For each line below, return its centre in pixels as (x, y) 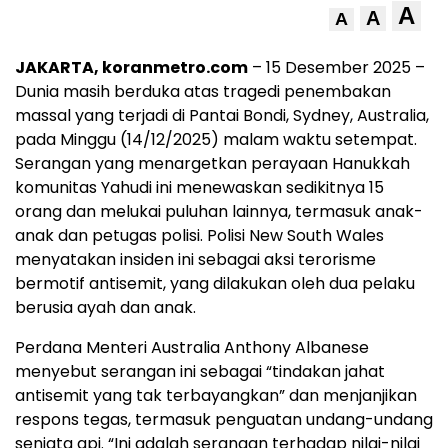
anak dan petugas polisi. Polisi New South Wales (199, 236)
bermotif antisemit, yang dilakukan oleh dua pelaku (215, 284)
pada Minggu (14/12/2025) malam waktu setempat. (216, 140)
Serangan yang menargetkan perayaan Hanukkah (212, 164)
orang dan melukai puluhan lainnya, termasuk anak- (219, 212)
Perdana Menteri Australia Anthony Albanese (192, 348)
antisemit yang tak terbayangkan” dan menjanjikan (216, 396)
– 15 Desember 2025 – (336, 68)
